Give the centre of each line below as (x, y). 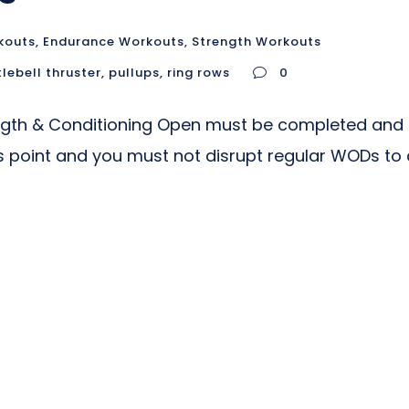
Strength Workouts (257, 42)
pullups (134, 73)
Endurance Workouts (114, 42)
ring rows (199, 73)
